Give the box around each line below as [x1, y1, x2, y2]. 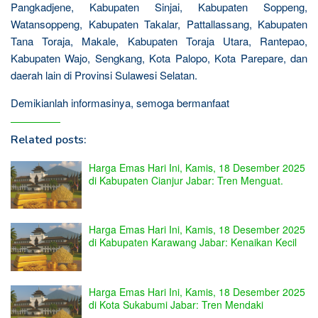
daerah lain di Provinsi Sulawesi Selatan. [11, 67, 197, 82]
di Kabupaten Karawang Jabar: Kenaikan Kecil [89, 235, 297, 250]
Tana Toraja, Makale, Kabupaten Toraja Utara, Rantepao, [11, 33, 307, 48]
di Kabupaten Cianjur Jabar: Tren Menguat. [89, 172, 283, 187]
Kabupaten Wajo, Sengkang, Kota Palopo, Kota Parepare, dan [11, 50, 307, 65]
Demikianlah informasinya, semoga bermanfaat [11, 94, 229, 110]
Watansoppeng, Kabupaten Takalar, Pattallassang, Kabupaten [11, 16, 307, 31]
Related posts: [11, 131, 87, 148]
